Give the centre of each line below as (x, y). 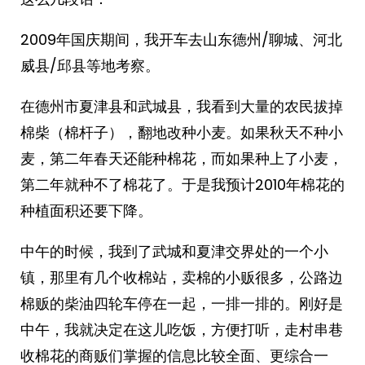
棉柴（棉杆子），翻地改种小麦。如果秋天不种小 (182, 132)
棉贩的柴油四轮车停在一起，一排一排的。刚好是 (182, 303)
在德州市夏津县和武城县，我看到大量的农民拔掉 (182, 106)
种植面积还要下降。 (86, 211)
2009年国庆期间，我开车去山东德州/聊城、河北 (181, 40)
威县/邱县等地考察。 (90, 66)
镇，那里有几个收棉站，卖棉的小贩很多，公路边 (182, 277)
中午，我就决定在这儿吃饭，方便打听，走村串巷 (182, 330)
